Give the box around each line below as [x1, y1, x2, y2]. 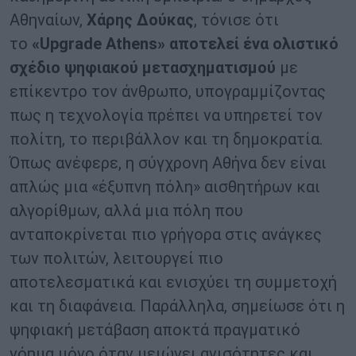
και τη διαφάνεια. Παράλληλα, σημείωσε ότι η [10, 296, 345, 316]
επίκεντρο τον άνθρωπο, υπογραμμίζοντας [10, 82, 326, 102]
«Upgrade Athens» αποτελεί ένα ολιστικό [32, 34, 339, 54]
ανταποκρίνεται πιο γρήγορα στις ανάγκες [10, 225, 322, 245]
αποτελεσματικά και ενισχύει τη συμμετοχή [10, 273, 337, 292]
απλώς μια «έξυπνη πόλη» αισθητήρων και [10, 177, 320, 197]
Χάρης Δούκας [87, 10, 194, 30]
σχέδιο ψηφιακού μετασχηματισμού [10, 58, 276, 78]
